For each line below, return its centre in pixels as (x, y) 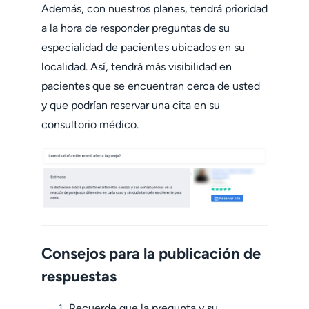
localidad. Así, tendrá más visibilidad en (137, 66)
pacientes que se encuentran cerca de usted (151, 86)
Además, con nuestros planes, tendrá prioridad (154, 8)
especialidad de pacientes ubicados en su (143, 47)
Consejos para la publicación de (151, 253)
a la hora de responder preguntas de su (136, 28)
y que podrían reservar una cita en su (131, 105)
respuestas (79, 276)
